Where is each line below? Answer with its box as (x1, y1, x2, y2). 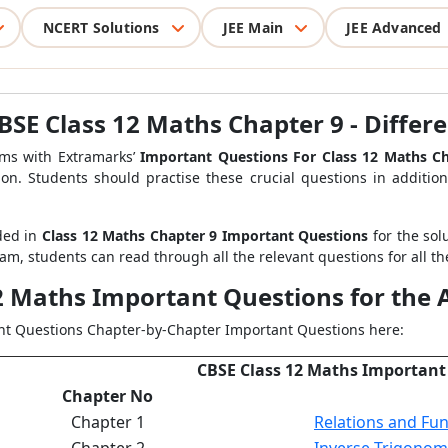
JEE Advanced (346, 17, 442, 37)
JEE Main (222, 17, 284, 37)
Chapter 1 (70, 411, 145, 433)
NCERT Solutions (42, 17, 160, 37)
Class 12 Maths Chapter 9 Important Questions (41, 226, 369, 245)
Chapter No (62, 385, 153, 407)
